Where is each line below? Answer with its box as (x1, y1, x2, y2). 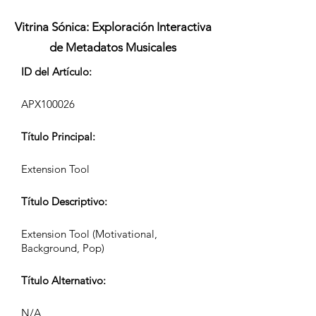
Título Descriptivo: (21, 195, 107, 208)
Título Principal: (21, 130, 95, 143)
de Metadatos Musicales (49, 40, 176, 54)
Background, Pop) (21, 241, 104, 255)
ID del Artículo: (21, 65, 92, 78)
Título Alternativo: (21, 274, 106, 287)
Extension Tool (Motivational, (21, 227, 157, 241)
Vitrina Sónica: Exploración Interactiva (14, 20, 212, 34)
